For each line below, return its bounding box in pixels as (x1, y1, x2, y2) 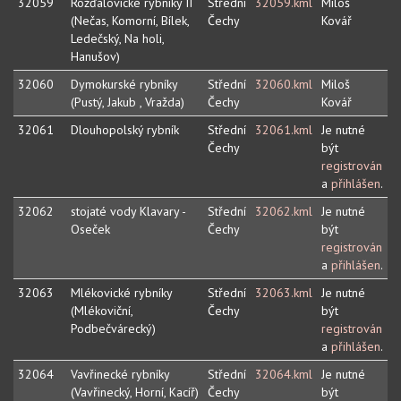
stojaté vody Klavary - (71, 203, 186, 220)
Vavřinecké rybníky (71, 366, 170, 383)
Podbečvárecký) (71, 320, 156, 337)
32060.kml (255, 76, 312, 93)
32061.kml (255, 122, 312, 139)
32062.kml (255, 203, 312, 220)
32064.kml (255, 366, 312, 383)
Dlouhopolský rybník (71, 122, 179, 139)
